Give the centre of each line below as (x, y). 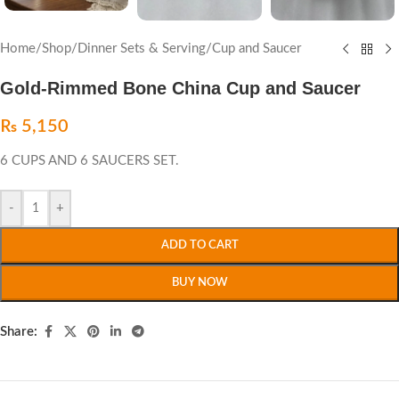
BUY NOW (199, 283)
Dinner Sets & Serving (142, 49)
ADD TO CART (199, 246)
